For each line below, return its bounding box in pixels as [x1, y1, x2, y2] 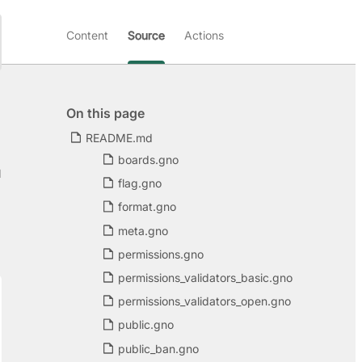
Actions [183, 28, 224, 42]
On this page [65, 105, 145, 121]
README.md [86, 131, 154, 145]
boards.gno [118, 153, 179, 166]
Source [127, 28, 165, 42]
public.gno [118, 318, 175, 332]
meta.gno [118, 223, 169, 238]
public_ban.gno [118, 341, 200, 356]
